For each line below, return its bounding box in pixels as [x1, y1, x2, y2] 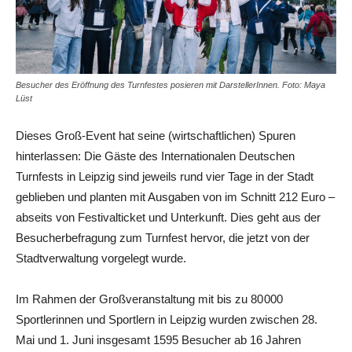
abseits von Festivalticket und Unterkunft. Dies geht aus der [16, 210, 321, 224]
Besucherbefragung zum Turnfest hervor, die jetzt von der [16, 230, 310, 244]
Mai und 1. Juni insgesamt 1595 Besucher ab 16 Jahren [16, 332, 301, 346]
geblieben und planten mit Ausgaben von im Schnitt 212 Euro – [16, 189, 335, 203]
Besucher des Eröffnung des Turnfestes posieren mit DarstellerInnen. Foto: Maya [16, 79, 325, 90]
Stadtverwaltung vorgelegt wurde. [16, 251, 186, 265]
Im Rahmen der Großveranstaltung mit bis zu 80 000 [16, 291, 283, 306]
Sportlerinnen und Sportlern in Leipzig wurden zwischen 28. [16, 312, 317, 326]
